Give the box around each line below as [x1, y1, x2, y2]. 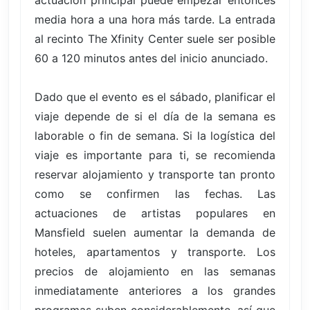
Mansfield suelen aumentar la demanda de [35, 225, 275, 239]
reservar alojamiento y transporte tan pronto [35, 167, 275, 181]
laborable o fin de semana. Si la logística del [35, 128, 275, 143]
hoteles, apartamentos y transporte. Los [35, 244, 275, 259]
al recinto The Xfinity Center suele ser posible [35, 31, 275, 46]
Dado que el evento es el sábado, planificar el [35, 89, 275, 104]
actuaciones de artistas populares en [35, 206, 275, 220]
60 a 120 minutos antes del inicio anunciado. [35, 51, 268, 65]
